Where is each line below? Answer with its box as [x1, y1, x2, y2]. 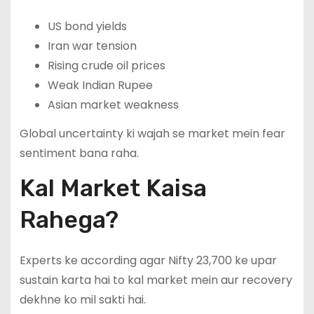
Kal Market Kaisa [19, 174, 207, 203]
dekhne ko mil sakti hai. [19, 292, 146, 308]
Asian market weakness [47, 97, 179, 114]
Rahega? [19, 205, 118, 235]
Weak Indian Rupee [47, 77, 153, 94]
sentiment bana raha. [19, 145, 139, 162]
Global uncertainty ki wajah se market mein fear [19, 125, 285, 142]
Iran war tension [47, 38, 137, 55]
